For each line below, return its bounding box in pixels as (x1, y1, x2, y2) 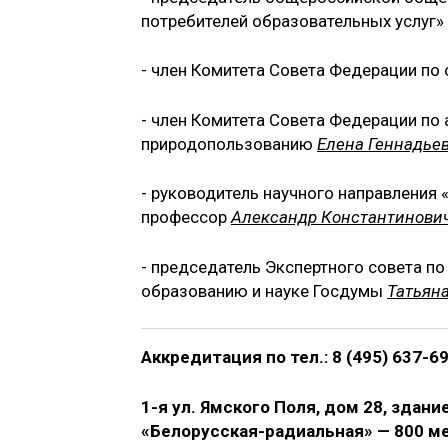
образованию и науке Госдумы (141, 280, 387, 301)
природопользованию (141, 133, 317, 154)
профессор (141, 207, 231, 228)
